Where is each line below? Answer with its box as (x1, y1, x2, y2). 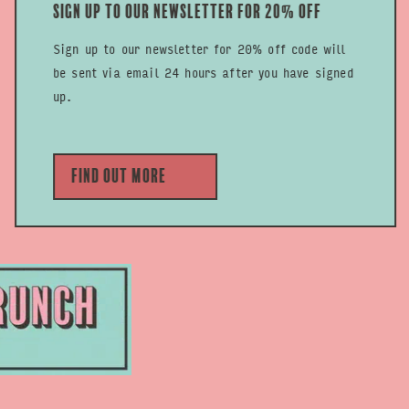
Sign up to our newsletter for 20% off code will (52, 37, 345, 59)
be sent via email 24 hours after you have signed (52, 60, 352, 83)
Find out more (70, 165, 165, 186)
